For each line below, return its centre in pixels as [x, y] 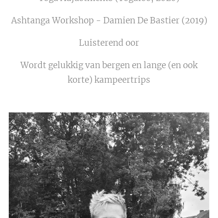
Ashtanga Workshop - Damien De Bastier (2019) [109, 20]
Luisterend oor [109, 43]
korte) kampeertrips [109, 80]
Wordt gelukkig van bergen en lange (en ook [109, 65]
